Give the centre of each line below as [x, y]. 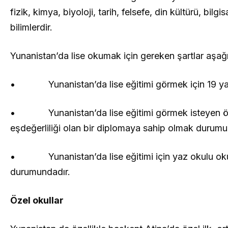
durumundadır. [40, 172]
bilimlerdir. [31, 27]
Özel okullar [37, 201]
